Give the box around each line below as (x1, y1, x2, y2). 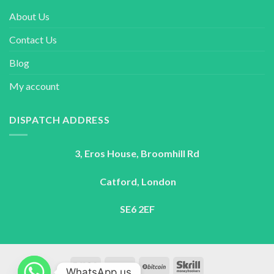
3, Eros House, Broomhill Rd (75, 147, 199, 159)
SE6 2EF (119, 203, 155, 215)
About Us (9, 10, 50, 23)
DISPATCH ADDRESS (9, 114, 110, 126)
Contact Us (9, 34, 57, 46)
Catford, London (98, 175, 176, 187)
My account (9, 80, 59, 92)
